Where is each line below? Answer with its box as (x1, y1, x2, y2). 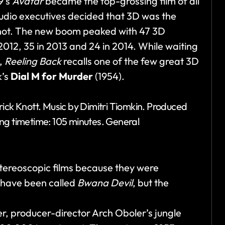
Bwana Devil (77, 176, 133, 189)
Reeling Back (5, 55, 61, 68)
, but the (133, 176, 169, 189)
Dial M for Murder (11, 70, 93, 83)
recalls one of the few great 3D (61, 55, 199, 68)
